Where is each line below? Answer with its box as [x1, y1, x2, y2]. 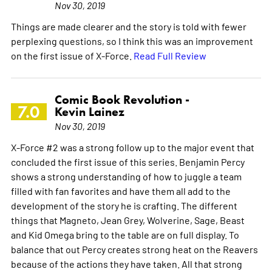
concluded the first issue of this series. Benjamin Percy [10, 155, 245, 168]
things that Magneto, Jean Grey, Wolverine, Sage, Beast [10, 213, 245, 226]
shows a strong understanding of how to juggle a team [10, 169, 242, 182]
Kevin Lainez [54, 104, 124, 119]
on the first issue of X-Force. [10, 49, 134, 61]
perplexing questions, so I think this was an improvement [10, 34, 253, 47]
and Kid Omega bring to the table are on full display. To [10, 228, 239, 240]
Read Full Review [133, 49, 206, 61]
